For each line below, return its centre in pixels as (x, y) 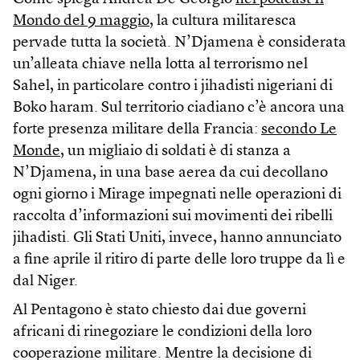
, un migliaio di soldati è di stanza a (176, 151)
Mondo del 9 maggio (81, 21)
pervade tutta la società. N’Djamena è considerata (180, 43)
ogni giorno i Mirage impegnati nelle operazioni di (177, 194)
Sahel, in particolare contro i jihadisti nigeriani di (173, 86)
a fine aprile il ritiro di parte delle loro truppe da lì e (179, 260)
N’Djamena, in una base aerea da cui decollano (170, 173)
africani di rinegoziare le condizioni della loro (162, 332)
